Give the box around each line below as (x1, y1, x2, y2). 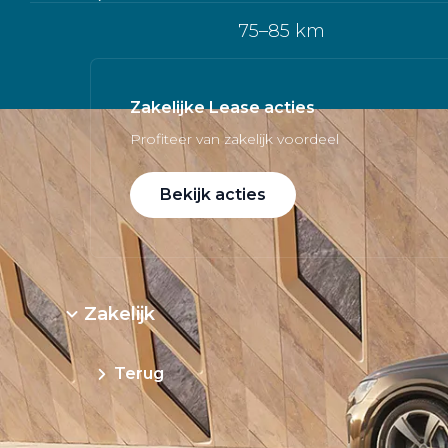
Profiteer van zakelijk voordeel (130, 130, 339, 149)
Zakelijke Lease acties (130, 98, 315, 118)
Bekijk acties (160, 184, 266, 204)
